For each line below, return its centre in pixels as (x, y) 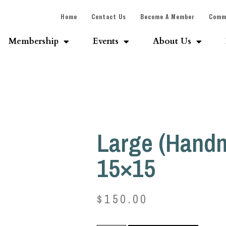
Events (105, 41)
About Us (172, 41)
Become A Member (167, 16)
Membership (33, 41)
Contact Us (108, 16)
